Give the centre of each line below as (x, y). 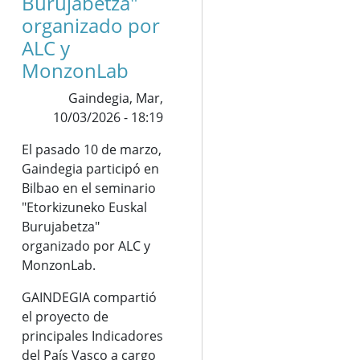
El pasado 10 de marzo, (91, 149)
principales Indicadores (92, 336)
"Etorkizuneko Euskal (84, 207)
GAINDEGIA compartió (89, 297)
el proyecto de (65, 317)
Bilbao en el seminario (88, 188)
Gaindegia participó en (90, 169)
